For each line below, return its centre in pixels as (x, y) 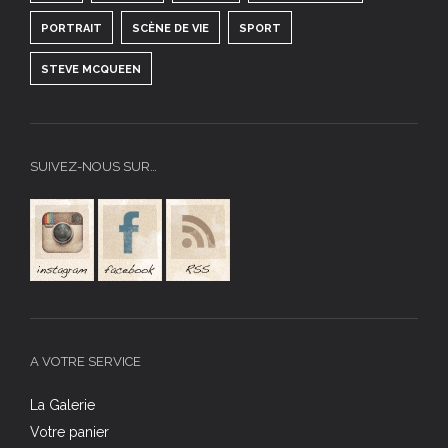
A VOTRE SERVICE (85, 361)
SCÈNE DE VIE (170, 28)
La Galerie (62, 404)
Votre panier (69, 431)
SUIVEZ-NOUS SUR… (93, 166)
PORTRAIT (71, 28)
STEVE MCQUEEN (91, 69)
